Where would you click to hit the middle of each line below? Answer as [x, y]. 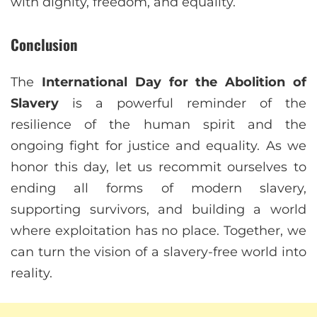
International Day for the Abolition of [174, 82]
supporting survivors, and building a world [158, 210]
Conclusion [44, 45]
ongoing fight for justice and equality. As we [158, 146]
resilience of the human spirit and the [158, 125]
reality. [31, 273]
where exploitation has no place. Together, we [158, 231]
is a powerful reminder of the [183, 104]
